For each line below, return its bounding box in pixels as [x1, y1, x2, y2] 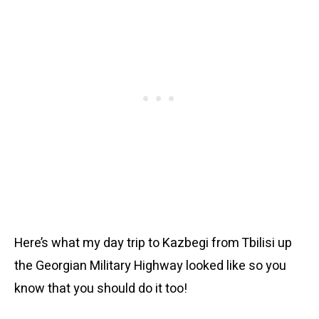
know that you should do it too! [14, 279, 187, 298]
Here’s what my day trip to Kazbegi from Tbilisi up [14, 234, 292, 253]
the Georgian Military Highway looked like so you [14, 256, 286, 276]
